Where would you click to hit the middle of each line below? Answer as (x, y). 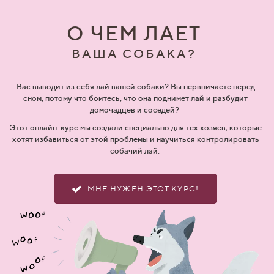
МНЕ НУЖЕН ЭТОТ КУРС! (143, 188)
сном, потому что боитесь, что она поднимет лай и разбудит (135, 98)
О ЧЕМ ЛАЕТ (134, 33)
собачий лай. (135, 151)
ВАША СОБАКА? (134, 54)
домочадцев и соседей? (135, 110)
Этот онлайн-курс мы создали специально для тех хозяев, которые (135, 128)
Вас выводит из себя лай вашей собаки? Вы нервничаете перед (135, 87)
